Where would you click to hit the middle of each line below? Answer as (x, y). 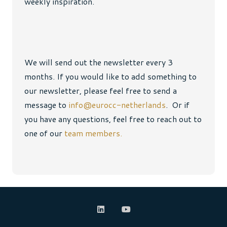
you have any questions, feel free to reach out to (113, 119)
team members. (93, 133)
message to (46, 105)
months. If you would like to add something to (110, 77)
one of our (44, 133)
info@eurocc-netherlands (117, 105)
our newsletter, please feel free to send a (101, 91)
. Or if (178, 105)
